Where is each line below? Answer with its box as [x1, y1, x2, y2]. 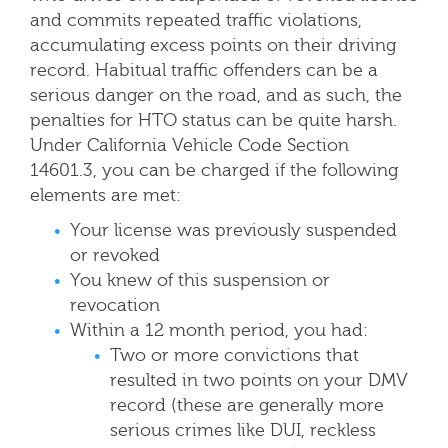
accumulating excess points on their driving [30, 35, 396, 56]
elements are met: [30, 185, 186, 206]
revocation [70, 295, 165, 316]
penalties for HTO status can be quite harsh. [30, 110, 397, 131]
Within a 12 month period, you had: [70, 320, 373, 341]
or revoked [70, 245, 165, 266]
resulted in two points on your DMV [110, 370, 408, 391]
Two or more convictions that [110, 345, 359, 366]
